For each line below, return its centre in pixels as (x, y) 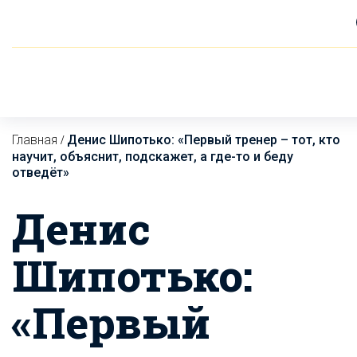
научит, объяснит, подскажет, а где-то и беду (153, 157)
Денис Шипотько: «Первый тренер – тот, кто (204, 140)
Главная (35, 140)
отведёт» (41, 173)
